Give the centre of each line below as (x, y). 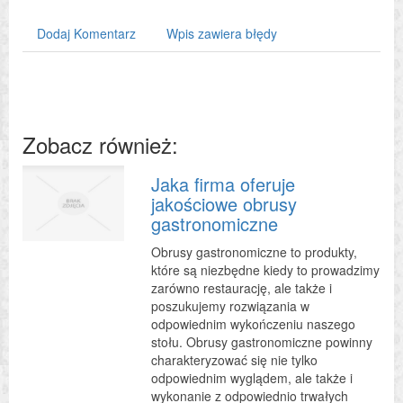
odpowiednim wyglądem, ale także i (251, 377)
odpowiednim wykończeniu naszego (253, 323)
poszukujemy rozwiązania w (230, 305)
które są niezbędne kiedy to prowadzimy (265, 269)
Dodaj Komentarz (86, 33)
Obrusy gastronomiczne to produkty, (254, 251)
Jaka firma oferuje (223, 184)
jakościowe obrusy (224, 203)
